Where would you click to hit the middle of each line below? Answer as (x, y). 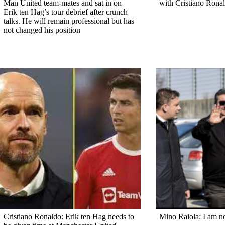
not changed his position (42, 30)
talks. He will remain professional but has (69, 21)
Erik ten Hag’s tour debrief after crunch (66, 12)
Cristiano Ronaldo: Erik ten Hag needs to (69, 216)
